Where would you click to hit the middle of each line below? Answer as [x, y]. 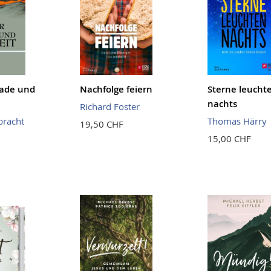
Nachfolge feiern [116, 90]
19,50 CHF [101, 124]
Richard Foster [109, 107]
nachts [222, 104]
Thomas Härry [237, 121]
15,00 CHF [229, 139]
